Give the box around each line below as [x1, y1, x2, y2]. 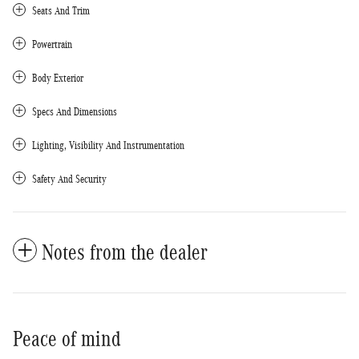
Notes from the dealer [42, 240, 208, 264]
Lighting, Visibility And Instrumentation [32, 139, 184, 151]
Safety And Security [32, 172, 107, 185]
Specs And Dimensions [32, 105, 117, 118]
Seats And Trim [32, 4, 90, 17]
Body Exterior [32, 71, 83, 84]
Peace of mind [13, 326, 121, 351]
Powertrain [32, 38, 72, 50]
